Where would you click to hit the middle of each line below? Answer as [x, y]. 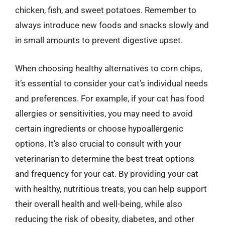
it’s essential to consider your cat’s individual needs [111, 83]
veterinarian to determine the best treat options [105, 158]
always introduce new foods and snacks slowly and [112, 25]
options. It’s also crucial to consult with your [98, 143]
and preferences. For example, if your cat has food [110, 98]
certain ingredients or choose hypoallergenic [99, 128]
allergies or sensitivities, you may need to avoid [104, 113]
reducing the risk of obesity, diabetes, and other [105, 219]
